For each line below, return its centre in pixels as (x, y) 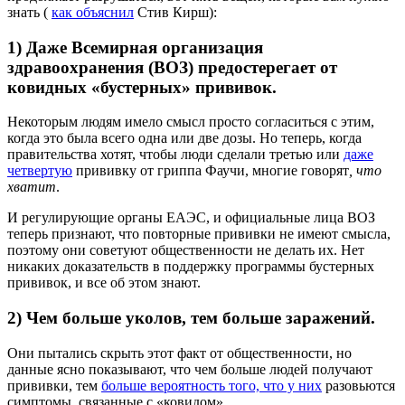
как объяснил (93, 12)
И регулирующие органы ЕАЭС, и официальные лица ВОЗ (191, 218)
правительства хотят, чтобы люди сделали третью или (175, 155)
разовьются (358, 385)
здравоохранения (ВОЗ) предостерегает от (172, 67)
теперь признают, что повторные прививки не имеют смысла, (199, 234)
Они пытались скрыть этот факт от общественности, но (179, 353)
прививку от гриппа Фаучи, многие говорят (211, 171)
